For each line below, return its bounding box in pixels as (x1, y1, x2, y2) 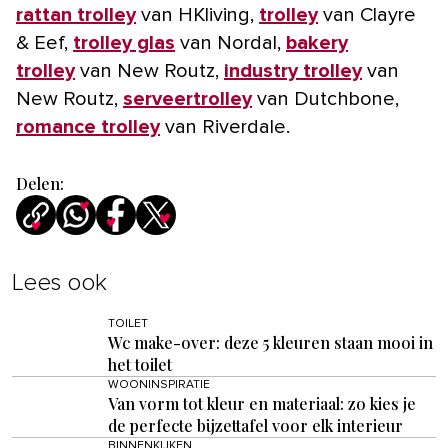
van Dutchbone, (252, 89, 399, 110)
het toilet (108, 354, 172, 376)
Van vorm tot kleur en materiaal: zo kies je (108, 393, 416, 415)
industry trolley (224, 61, 362, 82)
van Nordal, (175, 33, 286, 54)
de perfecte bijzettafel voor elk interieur (108, 415, 403, 437)
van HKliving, (136, 5, 259, 26)
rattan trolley (16, 5, 136, 26)
